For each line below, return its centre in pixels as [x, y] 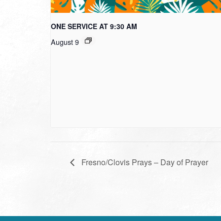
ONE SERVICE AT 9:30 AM [94, 26]
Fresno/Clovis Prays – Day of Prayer [144, 162]
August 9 [65, 42]
